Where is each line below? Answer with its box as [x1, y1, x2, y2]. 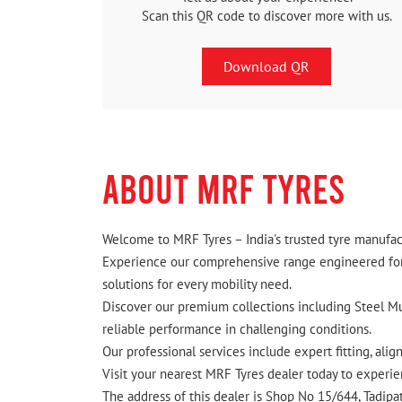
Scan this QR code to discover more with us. [141, 6, 392, 24]
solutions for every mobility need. [102, 275, 292, 293]
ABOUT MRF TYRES [102, 163, 345, 213]
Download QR [223, 57, 310, 75]
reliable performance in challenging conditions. [102, 320, 371, 338]
